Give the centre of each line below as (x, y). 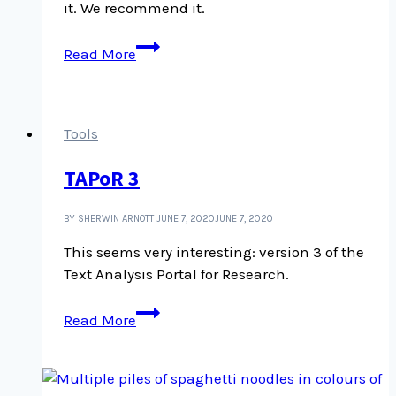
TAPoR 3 (102, 178)
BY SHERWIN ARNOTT (110, 218)
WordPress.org (183, 88)
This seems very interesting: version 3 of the (214, 251)
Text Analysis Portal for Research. (176, 274)
